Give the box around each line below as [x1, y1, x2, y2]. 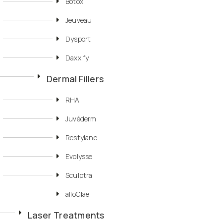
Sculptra [65, 170, 93, 180]
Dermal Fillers [47, 73, 104, 85]
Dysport [65, 34, 91, 44]
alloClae [65, 189, 90, 199]
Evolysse [65, 152, 93, 162]
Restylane [65, 133, 97, 143]
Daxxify [65, 53, 89, 63]
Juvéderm [65, 114, 97, 124]
